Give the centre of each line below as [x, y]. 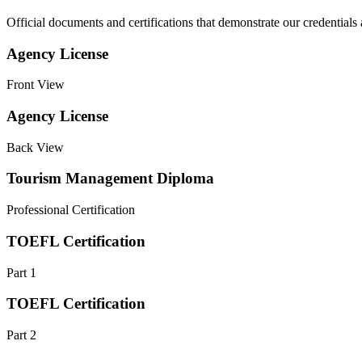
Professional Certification [71, 210]
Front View [36, 85]
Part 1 [21, 272]
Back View [35, 147]
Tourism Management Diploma [110, 179]
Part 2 [21, 335]
